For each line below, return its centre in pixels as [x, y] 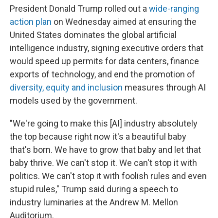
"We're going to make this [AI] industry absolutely [104, 123]
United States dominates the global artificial [93, 35]
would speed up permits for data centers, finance [104, 61]
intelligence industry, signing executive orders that [107, 48]
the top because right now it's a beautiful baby [98, 136]
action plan [31, 22]
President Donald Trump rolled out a [79, 9]
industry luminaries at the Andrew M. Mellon [94, 202]
